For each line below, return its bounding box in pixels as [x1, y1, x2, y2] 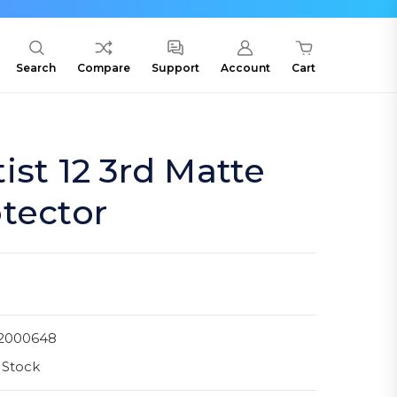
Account [221, 61, 270, 75]
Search [16, 61, 56, 75]
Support [152, 61, 199, 75]
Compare [77, 61, 130, 75]
